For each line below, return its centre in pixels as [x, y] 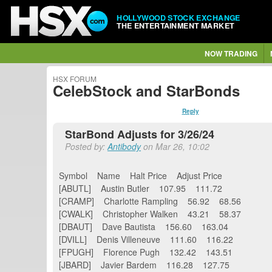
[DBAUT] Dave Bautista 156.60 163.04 [144, 226]
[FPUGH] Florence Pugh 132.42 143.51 [146, 252]
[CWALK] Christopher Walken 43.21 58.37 [150, 213]
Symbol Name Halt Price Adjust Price [150, 175]
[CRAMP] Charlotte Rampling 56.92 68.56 [150, 201]
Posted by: [86, 146]
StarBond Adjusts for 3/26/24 [140, 134]
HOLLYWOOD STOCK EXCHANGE [178, 17]
